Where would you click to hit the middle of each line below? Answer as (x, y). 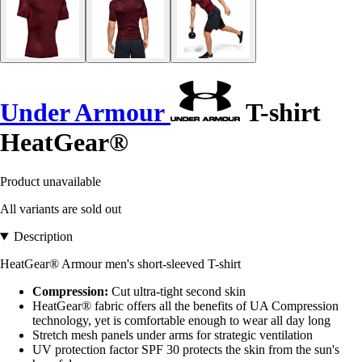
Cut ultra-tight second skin (177, 292)
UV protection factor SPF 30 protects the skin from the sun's (186, 350)
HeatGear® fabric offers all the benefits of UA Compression (185, 306)
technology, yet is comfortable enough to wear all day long (181, 321)
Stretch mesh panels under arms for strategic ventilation (173, 335)
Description (43, 237)
